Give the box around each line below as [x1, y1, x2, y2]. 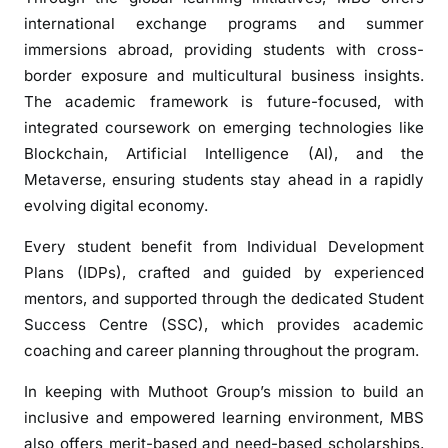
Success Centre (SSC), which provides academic [24, 314, 424, 334]
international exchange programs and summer [24, 13, 424, 33]
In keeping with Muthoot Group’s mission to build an [24, 381, 424, 401]
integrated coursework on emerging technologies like [24, 117, 424, 137]
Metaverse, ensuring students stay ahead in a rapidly [24, 169, 424, 189]
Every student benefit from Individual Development [24, 236, 424, 256]
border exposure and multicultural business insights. [24, 65, 424, 85]
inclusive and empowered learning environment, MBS [24, 407, 424, 427]
